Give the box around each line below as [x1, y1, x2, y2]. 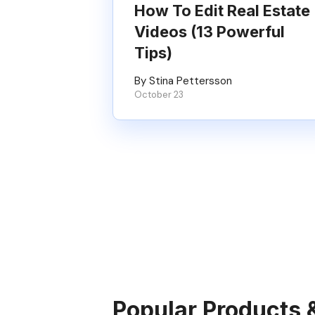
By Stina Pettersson [134, 74, 232, 88]
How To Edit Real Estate [134, 1, 310, 20]
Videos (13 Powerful [134, 22, 285, 41]
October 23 [134, 89, 184, 101]
